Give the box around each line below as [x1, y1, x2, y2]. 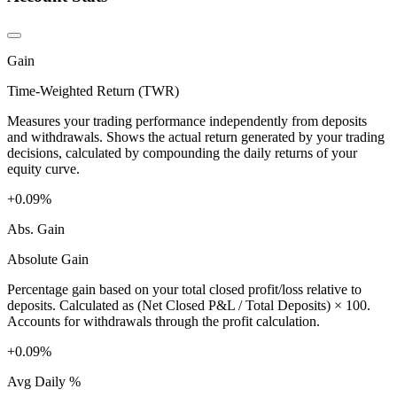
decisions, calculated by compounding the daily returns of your [7, 145, 357, 161]
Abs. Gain [7, 222, 65, 237]
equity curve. [7, 161, 80, 177]
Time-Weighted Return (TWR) [7, 83, 179, 99]
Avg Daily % [7, 374, 81, 390]
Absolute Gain [7, 252, 89, 268]
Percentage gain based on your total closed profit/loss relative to [7, 282, 362, 298]
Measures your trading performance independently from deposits [7, 113, 367, 129]
